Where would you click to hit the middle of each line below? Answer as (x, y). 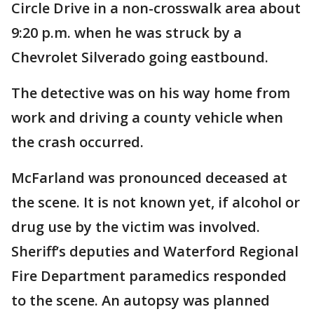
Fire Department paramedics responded (149, 276)
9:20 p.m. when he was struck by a (127, 33)
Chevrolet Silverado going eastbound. (140, 57)
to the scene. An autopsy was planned (141, 301)
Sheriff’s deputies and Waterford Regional (155, 252)
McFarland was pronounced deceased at (149, 178)
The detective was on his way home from (151, 93)
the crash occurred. (79, 142)
